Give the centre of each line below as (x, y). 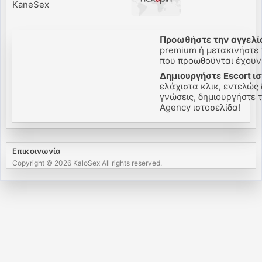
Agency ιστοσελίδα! (199, 107)
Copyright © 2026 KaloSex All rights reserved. (87, 163)
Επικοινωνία (36, 151)
